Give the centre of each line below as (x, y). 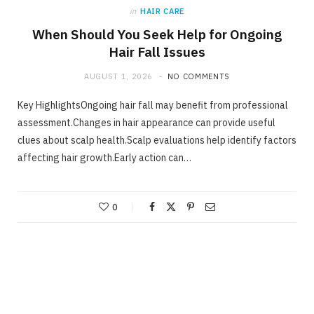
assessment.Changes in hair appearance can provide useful (146, 123)
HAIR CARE (162, 12)
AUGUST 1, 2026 (118, 77)
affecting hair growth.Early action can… (104, 158)
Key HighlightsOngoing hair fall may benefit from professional (153, 105)
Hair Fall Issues (157, 52)
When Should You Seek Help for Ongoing (157, 35)
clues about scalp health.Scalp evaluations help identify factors (157, 141)
